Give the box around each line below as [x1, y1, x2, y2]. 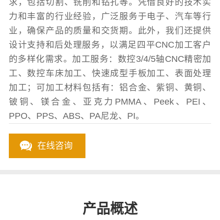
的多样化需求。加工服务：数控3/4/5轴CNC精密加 [8, 54, 212, 64]
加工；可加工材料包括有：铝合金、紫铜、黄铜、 [8, 82, 212, 93]
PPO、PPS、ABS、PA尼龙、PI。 [8, 111, 144, 121]
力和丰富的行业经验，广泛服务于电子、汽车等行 [8, 11, 212, 22]
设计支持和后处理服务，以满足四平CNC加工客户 [8, 40, 212, 50]
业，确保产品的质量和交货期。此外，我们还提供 [8, 26, 212, 36]
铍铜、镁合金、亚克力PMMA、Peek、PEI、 [8, 97, 212, 107]
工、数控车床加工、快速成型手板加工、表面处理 [8, 68, 212, 79]
